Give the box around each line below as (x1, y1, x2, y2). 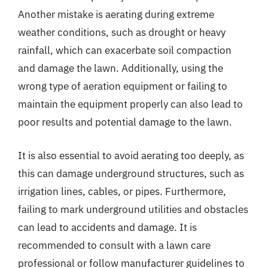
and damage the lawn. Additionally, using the (18, 62, 223, 75)
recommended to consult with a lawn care (18, 238, 211, 252)
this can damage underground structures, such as (18, 166, 244, 180)
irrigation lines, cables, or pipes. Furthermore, (18, 184, 226, 198)
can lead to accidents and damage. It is (18, 220, 197, 234)
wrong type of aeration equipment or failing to (18, 80, 227, 93)
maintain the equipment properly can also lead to (18, 98, 243, 111)
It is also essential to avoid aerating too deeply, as (18, 148, 244, 162)
